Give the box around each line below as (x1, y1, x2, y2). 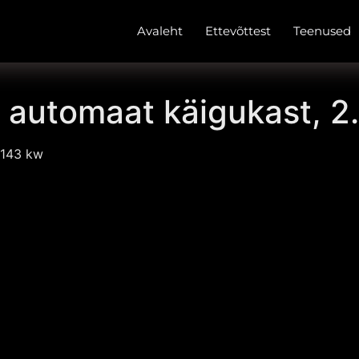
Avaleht (137, 23, 183, 38)
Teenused (293, 23, 351, 38)
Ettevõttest (205, 23, 271, 38)
